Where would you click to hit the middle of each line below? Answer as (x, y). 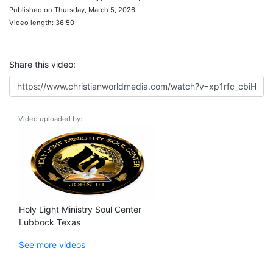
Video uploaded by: (50, 119)
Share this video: (42, 64)
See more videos (52, 245)
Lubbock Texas (50, 222)
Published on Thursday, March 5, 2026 (72, 10)
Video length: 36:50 (42, 23)
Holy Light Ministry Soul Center (80, 209)
